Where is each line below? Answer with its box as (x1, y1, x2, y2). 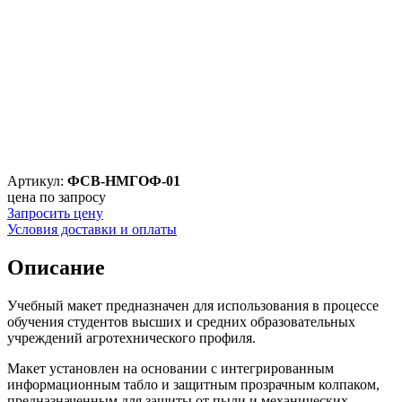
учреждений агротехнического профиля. (7, 329, 256, 345)
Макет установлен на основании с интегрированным (7, 360, 334, 376)
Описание (7, 255, 105, 279)
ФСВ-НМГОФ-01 (67, 172, 180, 188)
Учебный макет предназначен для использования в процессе (7, 297, 379, 313)
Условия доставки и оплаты (7, 221, 177, 237)
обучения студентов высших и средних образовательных (7, 313, 355, 329)
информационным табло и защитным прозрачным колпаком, (7, 376, 380, 392)
